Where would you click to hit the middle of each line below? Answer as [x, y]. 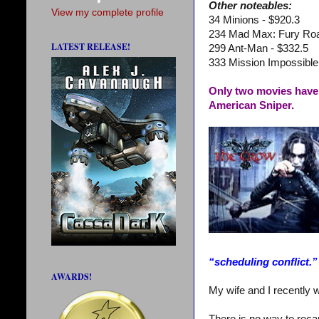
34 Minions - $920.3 [254, 20]
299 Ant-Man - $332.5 [258, 49]
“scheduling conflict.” [263, 262]
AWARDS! [72, 277]
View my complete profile [108, 13]
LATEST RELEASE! [91, 47]
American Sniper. [251, 106]
